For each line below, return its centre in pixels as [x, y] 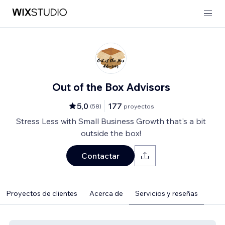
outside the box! [111, 133]
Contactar [100, 156]
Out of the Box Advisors [111, 87]
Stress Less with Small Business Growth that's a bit [111, 121]
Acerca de [106, 193]
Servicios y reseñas [166, 193]
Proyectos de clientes [42, 193]
